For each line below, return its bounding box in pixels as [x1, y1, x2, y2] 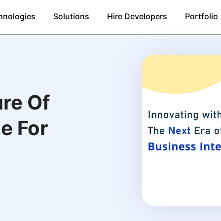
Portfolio [185, 11, 218, 22]
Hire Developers [107, 11, 167, 22]
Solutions [53, 11, 89, 22]
